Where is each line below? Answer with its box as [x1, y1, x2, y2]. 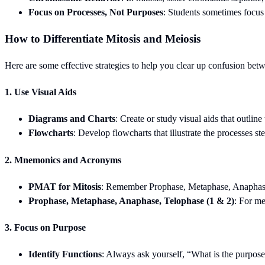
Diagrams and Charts [28, 114, 115, 124]
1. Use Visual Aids [5, 87, 76, 98]
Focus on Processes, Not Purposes [28, 7, 163, 18]
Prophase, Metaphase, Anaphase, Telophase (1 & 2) [28, 195, 234, 206]
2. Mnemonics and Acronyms [5, 154, 121, 165]
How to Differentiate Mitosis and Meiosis [5, 33, 201, 46]
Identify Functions [28, 249, 102, 260]
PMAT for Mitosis [28, 181, 101, 192]
